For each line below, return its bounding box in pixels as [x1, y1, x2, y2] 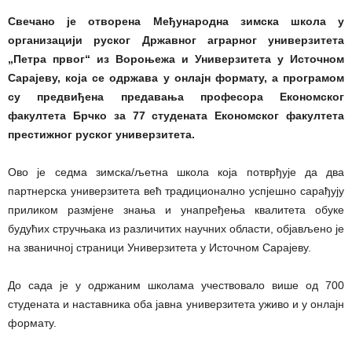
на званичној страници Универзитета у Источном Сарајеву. [8, 241, 311, 254]
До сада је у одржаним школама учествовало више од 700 [8, 279, 344, 291]
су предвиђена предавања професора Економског [8, 90, 344, 103]
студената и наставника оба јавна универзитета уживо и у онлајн [8, 298, 344, 310]
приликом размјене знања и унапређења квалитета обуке [8, 203, 344, 216]
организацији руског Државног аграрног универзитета [8, 34, 344, 46]
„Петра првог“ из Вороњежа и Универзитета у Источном [8, 53, 344, 65]
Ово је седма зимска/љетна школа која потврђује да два [8, 166, 344, 178]
